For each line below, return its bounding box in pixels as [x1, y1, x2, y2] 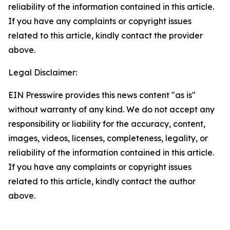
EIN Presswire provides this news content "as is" [8, 90, 196, 100]
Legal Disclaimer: [8, 67, 77, 78]
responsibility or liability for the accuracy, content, [8, 119, 205, 129]
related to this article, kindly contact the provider [8, 30, 203, 41]
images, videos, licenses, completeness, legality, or [8, 133, 208, 143]
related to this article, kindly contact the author [8, 176, 196, 186]
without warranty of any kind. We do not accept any [8, 104, 215, 114]
